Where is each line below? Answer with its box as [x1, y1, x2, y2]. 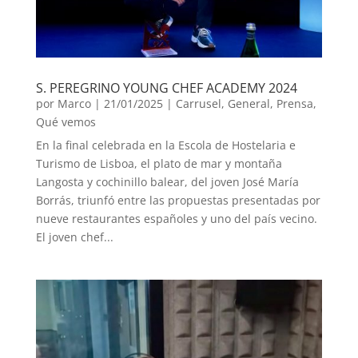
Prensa [276, 95, 313, 111]
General [227, 95, 270, 111]
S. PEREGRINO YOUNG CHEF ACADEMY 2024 [35, 78, 297, 97]
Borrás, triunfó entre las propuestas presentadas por [35, 192, 320, 208]
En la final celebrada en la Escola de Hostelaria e [35, 137, 296, 153]
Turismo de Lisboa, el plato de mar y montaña [35, 155, 282, 171]
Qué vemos [35, 113, 96, 129]
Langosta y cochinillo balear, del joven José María [35, 173, 299, 189]
